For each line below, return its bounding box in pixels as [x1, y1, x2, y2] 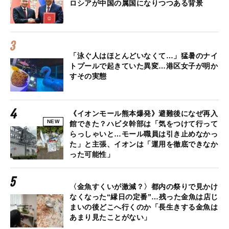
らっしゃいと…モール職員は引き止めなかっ [70, 130, 218, 139]
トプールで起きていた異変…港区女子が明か [70, 62, 218, 71]
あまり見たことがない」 [70, 213, 151, 222]
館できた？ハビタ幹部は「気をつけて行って [70, 120, 218, 128]
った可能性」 [70, 150, 114, 159]
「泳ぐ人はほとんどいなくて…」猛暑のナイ [70, 52, 218, 60]
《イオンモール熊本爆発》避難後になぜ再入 [70, 109, 218, 118]
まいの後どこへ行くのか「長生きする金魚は [70, 203, 218, 212]
